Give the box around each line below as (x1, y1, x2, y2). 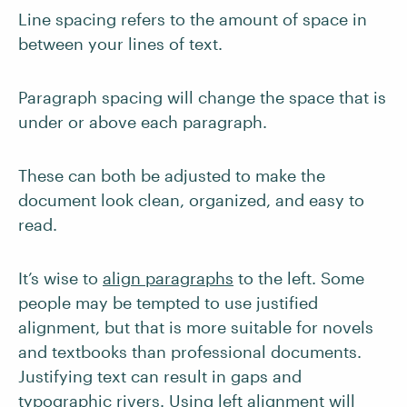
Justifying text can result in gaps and (18, 366, 302, 386)
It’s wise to (18, 268, 103, 288)
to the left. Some (233, 268, 364, 288)
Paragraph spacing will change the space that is (18, 87, 386, 107)
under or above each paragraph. (18, 112, 267, 132)
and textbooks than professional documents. (18, 342, 362, 362)
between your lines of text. (18, 34, 223, 54)
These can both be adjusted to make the (18, 165, 325, 185)
